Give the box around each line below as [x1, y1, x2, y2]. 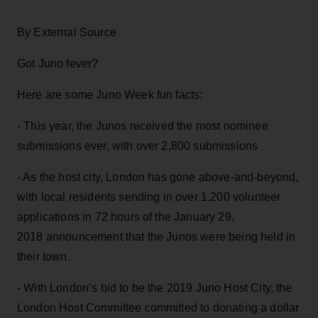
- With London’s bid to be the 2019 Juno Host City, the [17, 281, 292, 294]
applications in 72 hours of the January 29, [17, 210, 234, 223]
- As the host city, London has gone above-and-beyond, [17, 170, 299, 183]
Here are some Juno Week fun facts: [17, 88, 203, 101]
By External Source [17, 26, 116, 38]
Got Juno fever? [17, 57, 99, 70]
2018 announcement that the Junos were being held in [17, 230, 296, 243]
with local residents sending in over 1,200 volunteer [17, 190, 281, 203]
